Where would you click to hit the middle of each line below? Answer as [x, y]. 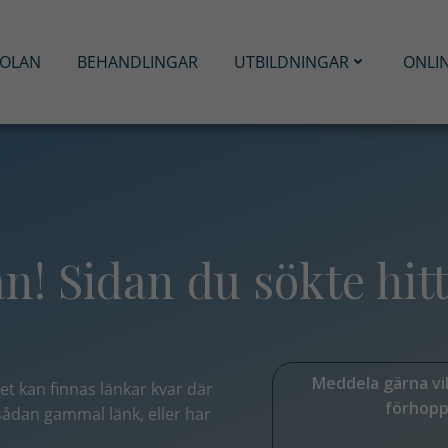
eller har [179, 413]
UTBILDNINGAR [292, 61]
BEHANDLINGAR [138, 61]
